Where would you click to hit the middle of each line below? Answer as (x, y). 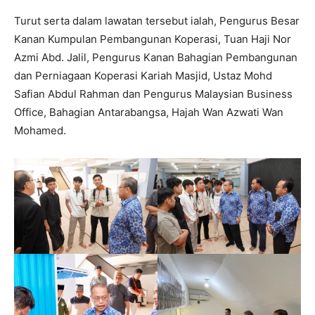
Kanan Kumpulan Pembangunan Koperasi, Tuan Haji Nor (153, 39)
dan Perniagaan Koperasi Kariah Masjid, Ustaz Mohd (143, 75)
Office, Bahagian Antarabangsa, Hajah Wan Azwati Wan (149, 112)
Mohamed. (40, 130)
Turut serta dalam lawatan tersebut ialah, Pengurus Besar (157, 20)
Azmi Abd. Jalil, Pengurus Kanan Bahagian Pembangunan (156, 57)
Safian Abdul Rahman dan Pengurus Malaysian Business (153, 94)
